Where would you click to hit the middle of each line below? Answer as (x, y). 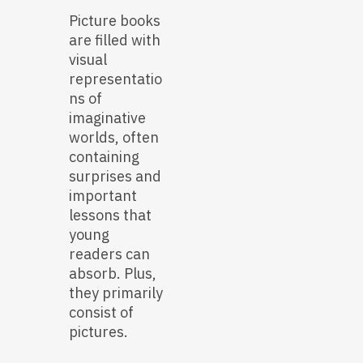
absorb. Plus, (113, 274)
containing (104, 157)
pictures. (98, 332)
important (103, 196)
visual (88, 60)
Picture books (115, 21)
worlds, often (114, 138)
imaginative (107, 118)
